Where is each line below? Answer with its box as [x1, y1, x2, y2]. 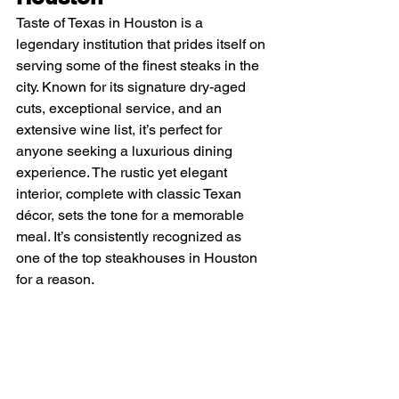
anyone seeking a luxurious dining [16, 142, 236, 159]
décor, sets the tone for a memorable [16, 206, 248, 224]
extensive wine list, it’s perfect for [16, 120, 225, 138]
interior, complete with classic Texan [16, 184, 245, 202]
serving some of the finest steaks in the [16, 56, 263, 74]
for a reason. [16, 270, 94, 288]
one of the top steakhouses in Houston [16, 248, 261, 266]
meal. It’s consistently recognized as [16, 227, 245, 245]
